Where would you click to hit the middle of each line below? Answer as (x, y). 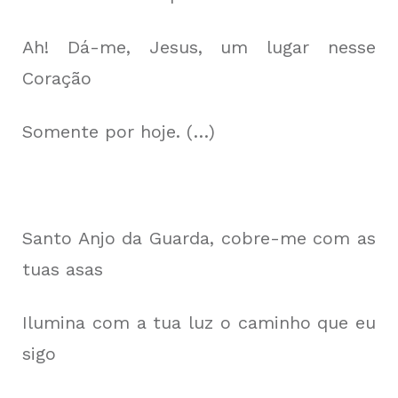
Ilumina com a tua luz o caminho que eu (199, 322)
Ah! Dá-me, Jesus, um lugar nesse (199, 47)
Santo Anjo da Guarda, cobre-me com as (199, 238)
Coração (57, 78)
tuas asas (63, 269)
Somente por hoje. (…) (119, 131)
